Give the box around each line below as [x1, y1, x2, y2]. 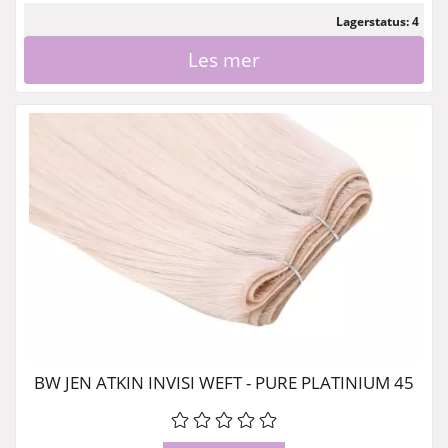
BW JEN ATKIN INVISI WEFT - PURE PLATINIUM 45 [34, 370, 414, 394]
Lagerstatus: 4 [336, 12, 419, 30]
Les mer [188, 45, 260, 73]
